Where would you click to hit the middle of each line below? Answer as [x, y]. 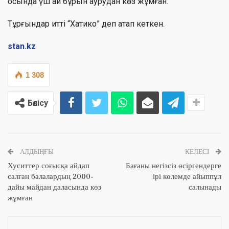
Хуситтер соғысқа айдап [49, 166]
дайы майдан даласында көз [54, 188]
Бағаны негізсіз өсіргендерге [174, 166]
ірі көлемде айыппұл [187, 177]
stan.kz [22, 47]
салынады [205, 188]
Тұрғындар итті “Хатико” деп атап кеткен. [86, 24]
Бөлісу [38, 103]
